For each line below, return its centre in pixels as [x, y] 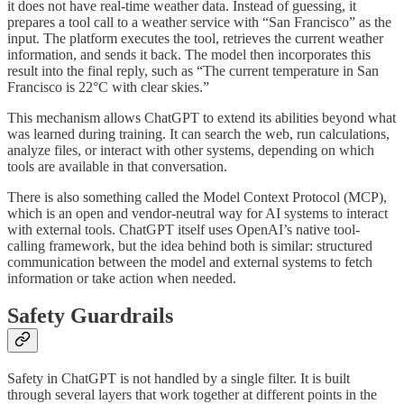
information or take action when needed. [122, 278]
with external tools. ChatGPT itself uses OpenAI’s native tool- [184, 229]
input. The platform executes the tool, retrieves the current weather [195, 38]
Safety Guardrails [90, 316]
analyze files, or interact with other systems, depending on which [191, 150]
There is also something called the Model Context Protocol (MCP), [197, 197]
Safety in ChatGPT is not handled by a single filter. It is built [179, 379]
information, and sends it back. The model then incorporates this [189, 54]
